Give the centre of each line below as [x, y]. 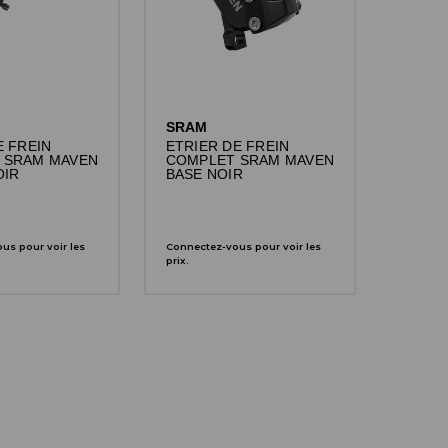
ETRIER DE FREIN [227, 147]
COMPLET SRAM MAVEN [250, 161]
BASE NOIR [204, 175]
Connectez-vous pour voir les [243, 247]
